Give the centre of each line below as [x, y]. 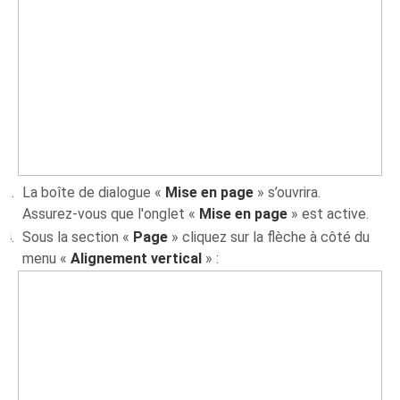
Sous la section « [78, 237]
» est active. [329, 214]
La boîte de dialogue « [94, 193]
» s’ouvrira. [287, 193]
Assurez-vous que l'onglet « [111, 214]
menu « [47, 259]
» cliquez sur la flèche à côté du [269, 237]
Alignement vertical [137, 259]
